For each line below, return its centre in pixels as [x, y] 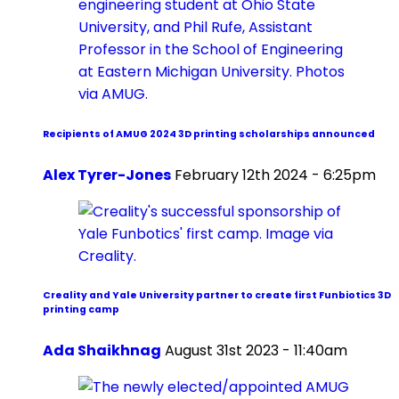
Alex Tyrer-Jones [107, 175]
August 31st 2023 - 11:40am [256, 351]
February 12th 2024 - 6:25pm [275, 175]
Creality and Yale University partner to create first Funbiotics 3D [217, 296]
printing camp [81, 310]
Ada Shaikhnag [102, 351]
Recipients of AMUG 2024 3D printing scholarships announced [209, 134]
